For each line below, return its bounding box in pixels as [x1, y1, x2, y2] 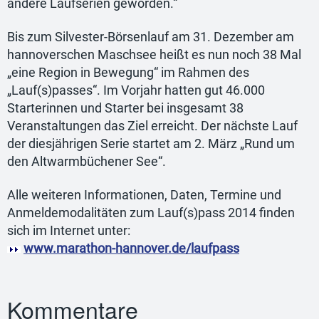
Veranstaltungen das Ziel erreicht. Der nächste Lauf [7, 118, 298, 133]
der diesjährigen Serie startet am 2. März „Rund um [7, 136, 295, 151]
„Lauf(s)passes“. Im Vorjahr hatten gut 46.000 [7, 83, 265, 98]
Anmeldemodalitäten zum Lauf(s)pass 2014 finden [7, 206, 295, 221]
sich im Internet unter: [7, 224, 130, 239]
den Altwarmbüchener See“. [7, 154, 166, 169]
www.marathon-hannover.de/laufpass [23, 241, 239, 256]
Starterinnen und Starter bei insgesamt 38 [7, 100, 244, 115]
